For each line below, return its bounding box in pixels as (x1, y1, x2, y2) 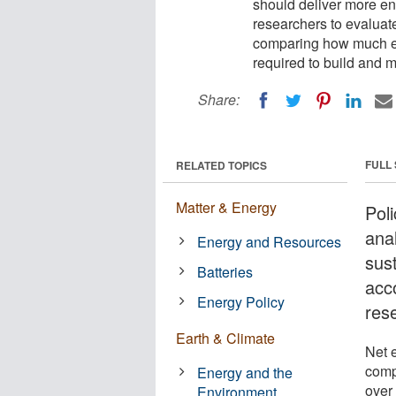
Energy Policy (197, 291, 286, 312)
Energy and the (197, 362, 293, 383)
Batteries (197, 261, 254, 282)
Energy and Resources (197, 231, 342, 252)
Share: (198, 89, 240, 110)
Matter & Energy (176, 196, 277, 217)
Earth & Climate (176, 327, 275, 348)
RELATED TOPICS (176, 156, 267, 173)
